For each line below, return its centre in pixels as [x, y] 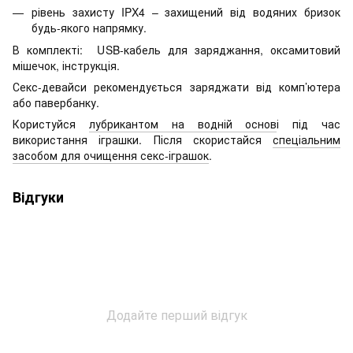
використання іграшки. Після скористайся [143, 139]
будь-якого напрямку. [89, 27]
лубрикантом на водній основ [183, 123]
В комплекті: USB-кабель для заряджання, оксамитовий [176, 49]
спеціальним [307, 139]
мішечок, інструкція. [66, 65]
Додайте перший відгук [176, 314]
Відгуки [38, 197]
